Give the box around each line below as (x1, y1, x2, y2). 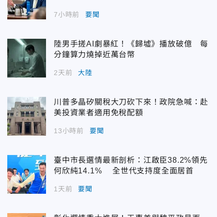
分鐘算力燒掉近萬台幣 (54, 50, 135, 59)
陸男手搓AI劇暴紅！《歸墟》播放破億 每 (54, 40, 208, 48)
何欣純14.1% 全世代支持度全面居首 (54, 167, 194, 175)
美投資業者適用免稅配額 (54, 108, 143, 117)
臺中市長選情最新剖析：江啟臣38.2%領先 (54, 156, 208, 165)
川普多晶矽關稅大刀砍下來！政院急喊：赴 (54, 98, 209, 107)
